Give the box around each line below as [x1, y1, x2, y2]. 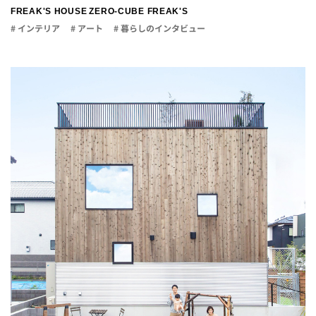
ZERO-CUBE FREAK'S [89, 6, 188, 16]
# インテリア [11, 23, 60, 35]
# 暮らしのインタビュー [114, 23, 205, 35]
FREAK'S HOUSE [11, 6, 87, 16]
